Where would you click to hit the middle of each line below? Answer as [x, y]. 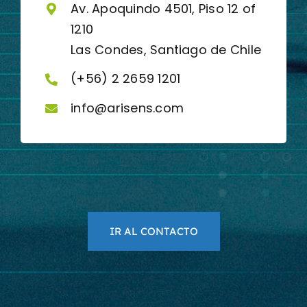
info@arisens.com [127, 108]
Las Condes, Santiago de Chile [166, 49]
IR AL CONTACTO [153, 232]
